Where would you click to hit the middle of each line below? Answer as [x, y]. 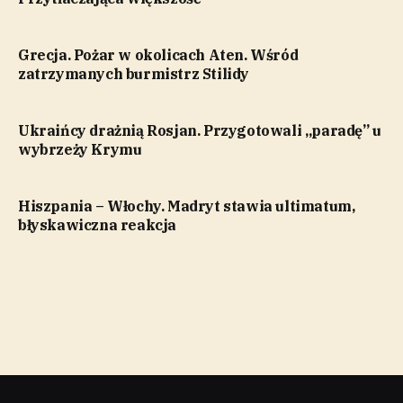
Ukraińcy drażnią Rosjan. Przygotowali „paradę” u [200, 131]
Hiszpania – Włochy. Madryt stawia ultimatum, [187, 206]
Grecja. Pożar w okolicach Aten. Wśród [158, 55]
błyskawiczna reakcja [97, 225]
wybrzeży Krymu [80, 150]
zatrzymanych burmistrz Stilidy [134, 74]
